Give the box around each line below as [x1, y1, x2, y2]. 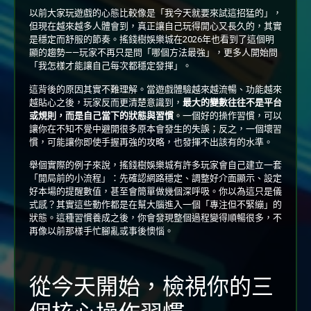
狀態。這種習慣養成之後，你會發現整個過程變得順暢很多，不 [29, 212, 282, 223]
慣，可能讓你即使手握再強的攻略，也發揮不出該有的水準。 [29, 136, 273, 147]
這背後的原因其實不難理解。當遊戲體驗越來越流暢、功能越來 [29, 83, 282, 94]
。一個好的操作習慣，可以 [174, 110, 282, 121]
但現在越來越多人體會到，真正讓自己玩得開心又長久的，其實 [29, 21, 282, 32]
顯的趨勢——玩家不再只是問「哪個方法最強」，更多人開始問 [29, 47, 278, 58]
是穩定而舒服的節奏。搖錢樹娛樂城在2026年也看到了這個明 [29, 34, 274, 45]
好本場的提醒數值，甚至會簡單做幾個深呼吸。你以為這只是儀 [29, 185, 282, 196]
